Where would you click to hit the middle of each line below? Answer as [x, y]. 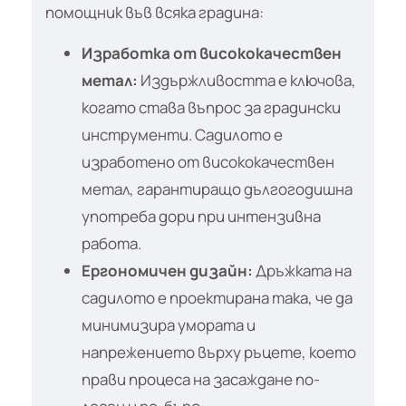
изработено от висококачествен [208, 161]
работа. [111, 243]
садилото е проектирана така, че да [217, 297]
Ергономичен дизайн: [167, 270]
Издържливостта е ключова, [247, 80]
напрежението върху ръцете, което [219, 352]
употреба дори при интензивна [201, 216]
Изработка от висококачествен [212, 53]
